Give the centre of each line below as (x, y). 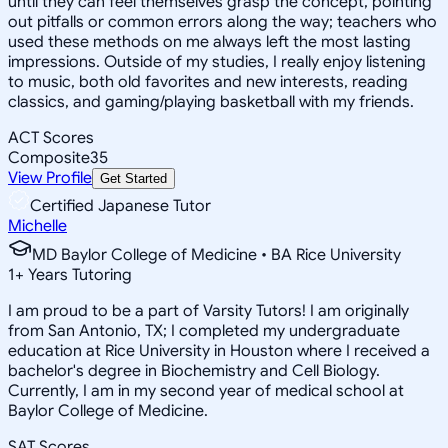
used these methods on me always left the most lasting (209, 41)
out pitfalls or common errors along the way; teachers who (222, 21)
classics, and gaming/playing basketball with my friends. (211, 101)
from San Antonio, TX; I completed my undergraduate (204, 330)
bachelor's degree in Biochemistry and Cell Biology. (194, 370)
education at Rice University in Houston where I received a (219, 350)
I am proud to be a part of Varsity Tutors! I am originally (208, 310)
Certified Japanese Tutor (120, 205)
